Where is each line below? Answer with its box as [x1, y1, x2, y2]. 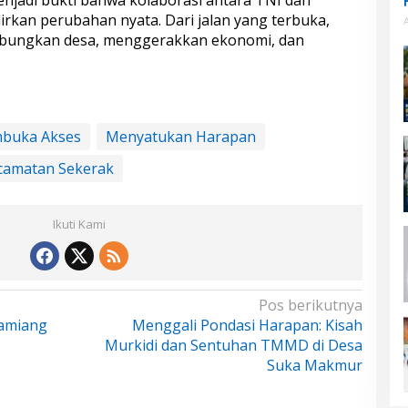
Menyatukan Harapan [105, 126, 256, 147]
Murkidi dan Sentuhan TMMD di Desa [104, 334, 362, 355]
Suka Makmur [266, 354, 362, 375]
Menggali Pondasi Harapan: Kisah [131, 314, 362, 335]
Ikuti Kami [53, 215, 107, 232]
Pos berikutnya [258, 294, 362, 315]
